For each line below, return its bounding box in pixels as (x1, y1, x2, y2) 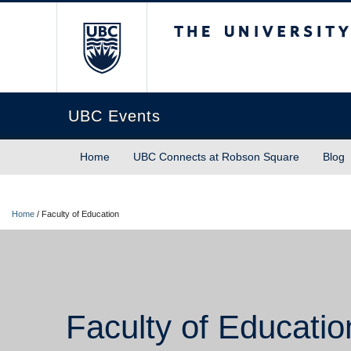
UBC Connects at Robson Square (133, 150, 299, 163)
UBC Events (68, 107, 161, 125)
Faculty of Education (42, 209, 119, 219)
